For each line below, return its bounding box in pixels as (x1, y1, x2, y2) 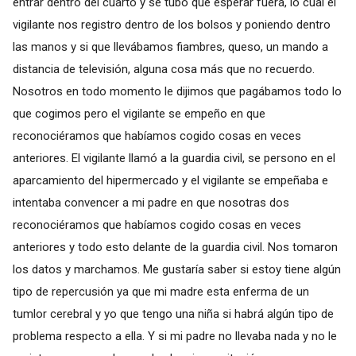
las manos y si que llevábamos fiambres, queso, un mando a (12, 39, 328, 54)
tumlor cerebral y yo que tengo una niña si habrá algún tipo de (12, 306, 334, 321)
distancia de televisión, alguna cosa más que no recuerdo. (12, 61, 315, 76)
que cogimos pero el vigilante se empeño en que (12, 106, 265, 121)
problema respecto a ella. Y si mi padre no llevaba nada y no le (12, 328, 337, 343)
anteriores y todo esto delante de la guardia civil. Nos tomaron (12, 239, 338, 254)
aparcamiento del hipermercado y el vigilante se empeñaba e (12, 172, 328, 188)
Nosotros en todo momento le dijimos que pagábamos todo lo (12, 83, 342, 99)
